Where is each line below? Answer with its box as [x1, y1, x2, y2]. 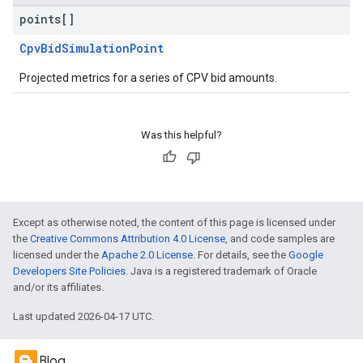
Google [288, 249, 323, 261]
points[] [19, 11, 75, 27]
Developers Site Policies [13, 265, 126, 277]
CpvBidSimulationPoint [19, 41, 164, 56]
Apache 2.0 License [101, 249, 193, 261]
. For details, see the [193, 249, 288, 261]
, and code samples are [225, 233, 335, 245]
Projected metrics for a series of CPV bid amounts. [19, 71, 277, 84]
